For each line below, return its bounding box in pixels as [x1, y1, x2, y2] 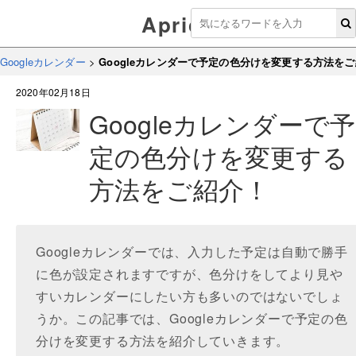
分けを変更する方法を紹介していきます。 [36, 331, 290, 350]
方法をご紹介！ [89, 170, 270, 207]
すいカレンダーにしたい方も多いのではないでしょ [36, 287, 343, 305]
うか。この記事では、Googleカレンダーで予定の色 [36, 309, 348, 327]
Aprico [141, 10, 215, 39]
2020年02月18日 [16, 85, 91, 99]
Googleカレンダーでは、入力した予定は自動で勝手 [36, 242, 348, 261]
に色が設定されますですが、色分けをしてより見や [36, 265, 343, 283]
